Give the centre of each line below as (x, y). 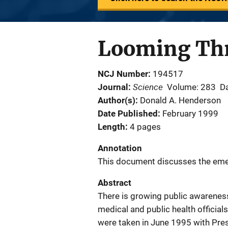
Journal (113, 87)
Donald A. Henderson (180, 100)
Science (148, 87)
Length (111, 127)
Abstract (115, 183)
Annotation (120, 148)
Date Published (128, 113)
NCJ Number (123, 74)
